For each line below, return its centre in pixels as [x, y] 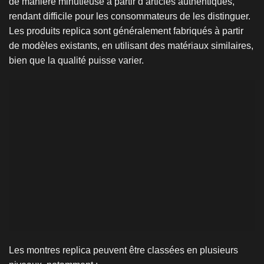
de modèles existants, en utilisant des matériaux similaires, [131, 45]
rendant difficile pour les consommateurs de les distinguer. [130, 16]
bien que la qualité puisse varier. [76, 60]
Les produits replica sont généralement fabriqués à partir [126, 31]
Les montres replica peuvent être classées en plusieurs [123, 250]
